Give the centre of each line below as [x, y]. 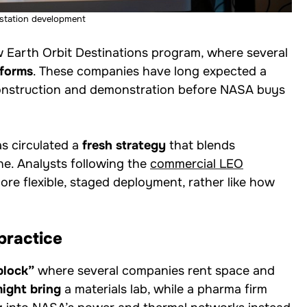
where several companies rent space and [155, 270]
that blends [200, 145]
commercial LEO [197, 163]
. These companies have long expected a [150, 71]
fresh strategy [124, 145]
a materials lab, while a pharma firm [164, 289]
